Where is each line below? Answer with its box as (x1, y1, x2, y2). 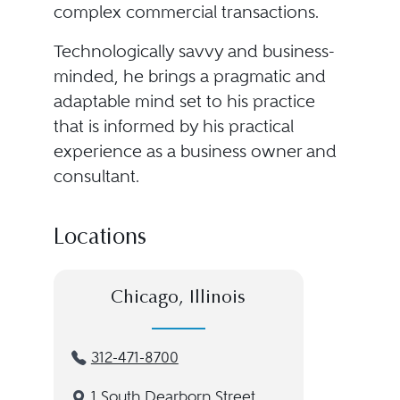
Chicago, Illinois (111, 289, 246, 308)
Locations (53, 227, 146, 250)
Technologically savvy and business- (53, 41, 335, 62)
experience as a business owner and (53, 141, 337, 162)
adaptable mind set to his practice (53, 91, 315, 112)
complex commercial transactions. (53, 2, 319, 22)
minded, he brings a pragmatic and (53, 66, 326, 87)
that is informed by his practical (53, 116, 294, 137)
